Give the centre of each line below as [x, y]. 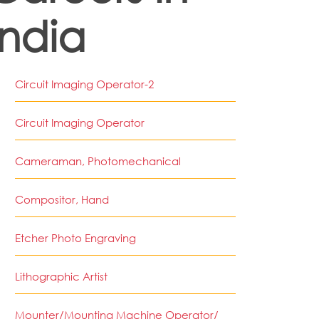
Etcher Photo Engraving [75, 238]
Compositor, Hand [62, 200]
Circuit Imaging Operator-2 [84, 84]
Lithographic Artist [61, 277]
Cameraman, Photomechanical [98, 161]
